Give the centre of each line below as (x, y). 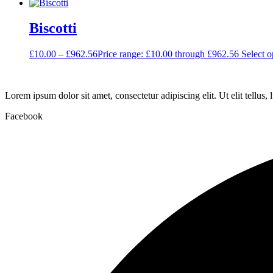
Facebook (24, 116)
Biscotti (53, 28)
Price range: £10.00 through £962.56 (168, 54)
